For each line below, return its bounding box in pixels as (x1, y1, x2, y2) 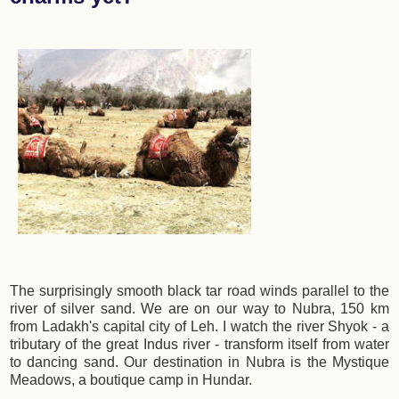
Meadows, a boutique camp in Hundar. (10, 372, 252, 388)
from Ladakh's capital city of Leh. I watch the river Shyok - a (10, 319, 389, 335)
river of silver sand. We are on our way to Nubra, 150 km (10, 301, 389, 317)
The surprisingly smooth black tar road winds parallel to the (10, 283, 389, 299)
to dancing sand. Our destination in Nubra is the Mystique (10, 354, 389, 370)
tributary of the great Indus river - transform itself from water (10, 337, 389, 353)
